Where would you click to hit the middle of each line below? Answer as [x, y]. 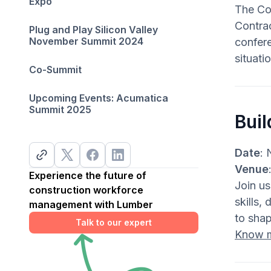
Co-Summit [55, 70]
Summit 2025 [60, 109]
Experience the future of [88, 175]
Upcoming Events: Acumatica [99, 98]
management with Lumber [91, 204]
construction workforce [86, 190]
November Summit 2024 [86, 41]
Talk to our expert [114, 222]
